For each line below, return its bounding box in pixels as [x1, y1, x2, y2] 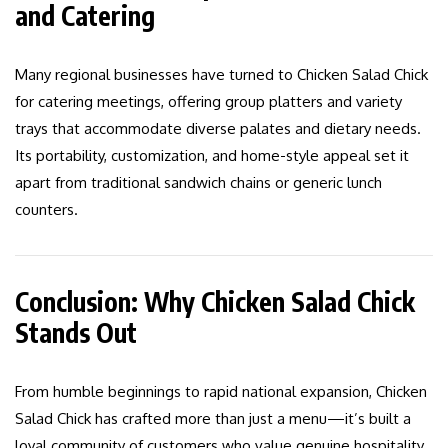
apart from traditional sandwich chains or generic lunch [15, 173, 382, 193]
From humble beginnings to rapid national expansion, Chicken [15, 382, 427, 402]
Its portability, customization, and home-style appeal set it [15, 146, 409, 166]
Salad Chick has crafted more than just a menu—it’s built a [15, 409, 411, 429]
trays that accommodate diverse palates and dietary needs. [15, 119, 421, 139]
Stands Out [15, 316, 137, 350]
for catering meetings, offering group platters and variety [15, 92, 402, 112]
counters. [15, 200, 78, 220]
